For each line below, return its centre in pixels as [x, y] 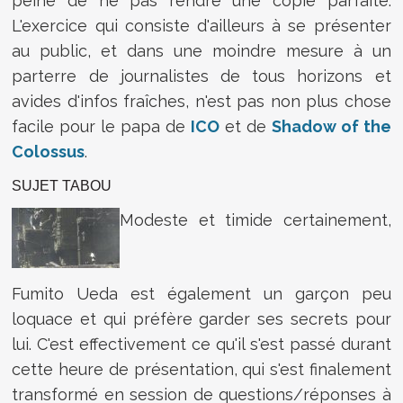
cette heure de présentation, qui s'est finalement [201, 369]
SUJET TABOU [62, 185]
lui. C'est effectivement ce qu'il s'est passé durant [201, 344]
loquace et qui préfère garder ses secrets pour [201, 318]
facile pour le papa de [101, 126]
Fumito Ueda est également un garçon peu [201, 293]
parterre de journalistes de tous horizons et [201, 76]
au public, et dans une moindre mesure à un [201, 50]
